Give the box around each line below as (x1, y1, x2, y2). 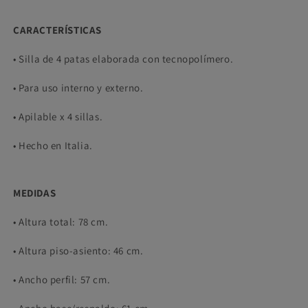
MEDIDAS (13, 186, 56, 199)
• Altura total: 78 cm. (13, 215, 109, 228)
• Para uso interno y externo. (13, 81, 144, 94)
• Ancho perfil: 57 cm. (13, 273, 111, 286)
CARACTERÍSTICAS (13, 23, 102, 36)
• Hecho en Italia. (13, 139, 93, 152)
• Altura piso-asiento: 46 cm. (13, 244, 144, 257)
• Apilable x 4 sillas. (13, 110, 103, 123)
